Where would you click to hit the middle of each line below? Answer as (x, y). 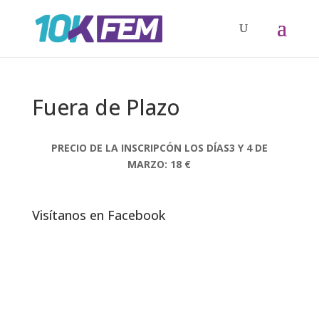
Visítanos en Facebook (98, 215)
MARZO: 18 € (159, 164)
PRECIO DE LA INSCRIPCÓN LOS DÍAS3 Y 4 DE (159, 148)
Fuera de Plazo (106, 107)
